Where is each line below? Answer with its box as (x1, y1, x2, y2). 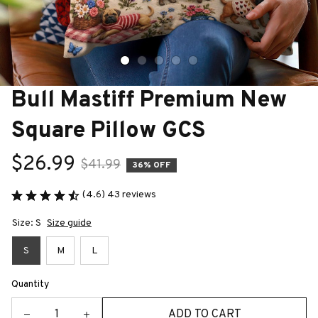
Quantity (11, 278, 49, 290)
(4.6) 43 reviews (82, 189, 156, 201)
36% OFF (132, 159, 171, 171)
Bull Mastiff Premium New (11, 87, 287, 115)
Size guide (47, 217, 92, 229)
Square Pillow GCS (11, 117, 206, 146)
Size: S (12, 217, 41, 229)
